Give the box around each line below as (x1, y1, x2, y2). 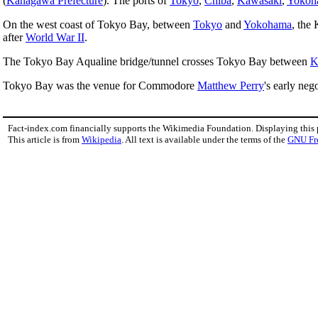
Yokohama (243, 18, 292, 31)
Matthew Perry (197, 79, 264, 92)
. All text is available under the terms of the (121, 133, 287, 145)
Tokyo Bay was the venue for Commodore (3, 79, 197, 92)
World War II (26, 31, 84, 43)
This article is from (8, 133, 82, 145)
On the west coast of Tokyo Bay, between (3, 18, 193, 31)
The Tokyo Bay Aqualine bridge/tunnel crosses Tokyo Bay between (3, 55, 310, 67)
